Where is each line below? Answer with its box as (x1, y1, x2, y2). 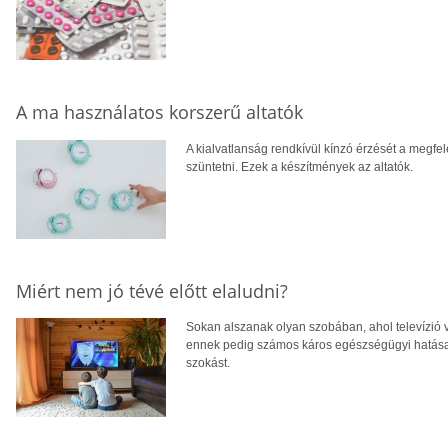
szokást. (186, 356, 230, 371)
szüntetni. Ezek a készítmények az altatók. (186, 159, 413, 174)
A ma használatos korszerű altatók (16, 99, 303, 124)
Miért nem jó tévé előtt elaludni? (16, 278, 288, 303)
